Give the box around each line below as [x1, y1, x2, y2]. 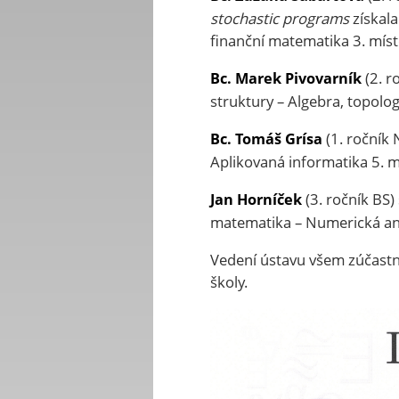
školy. [209, 272, 248, 293]
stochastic [209, 8, 279, 29]
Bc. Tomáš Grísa [209, 129, 322, 150]
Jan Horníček [209, 190, 302, 210]
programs [281, 8, 349, 29]
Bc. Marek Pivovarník [209, 69, 362, 89]
